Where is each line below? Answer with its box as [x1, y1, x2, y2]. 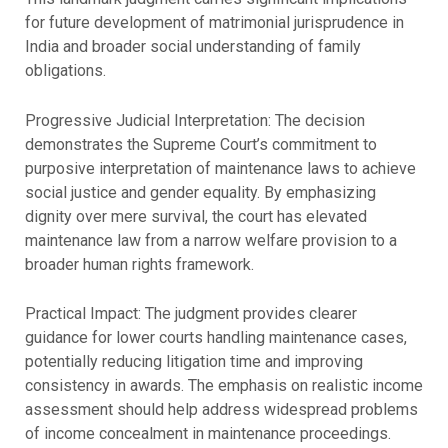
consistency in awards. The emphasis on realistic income [24, 376, 423, 396]
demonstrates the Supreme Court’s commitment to [24, 134, 377, 154]
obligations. [24, 61, 106, 81]
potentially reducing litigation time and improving [24, 352, 363, 372]
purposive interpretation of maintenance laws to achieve [24, 158, 416, 178]
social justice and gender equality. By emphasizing [24, 182, 376, 202]
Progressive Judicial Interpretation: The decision [24, 110, 365, 130]
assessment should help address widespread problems [24, 400, 418, 420]
